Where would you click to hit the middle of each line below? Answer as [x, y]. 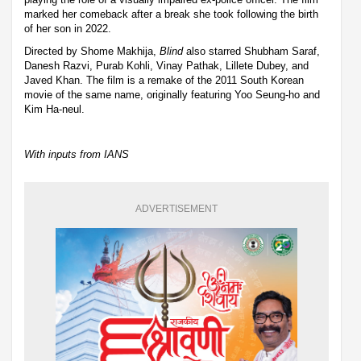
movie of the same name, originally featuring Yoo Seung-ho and [172, 94]
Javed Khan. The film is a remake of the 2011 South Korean [164, 80]
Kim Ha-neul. [54, 109]
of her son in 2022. [68, 28]
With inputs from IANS [77, 154]
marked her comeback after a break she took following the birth [171, 14]
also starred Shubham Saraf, [251, 51]
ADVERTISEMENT [176, 208]
